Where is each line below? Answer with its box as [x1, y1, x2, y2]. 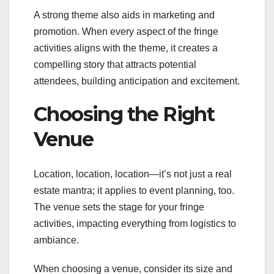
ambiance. [34, 234, 79, 245]
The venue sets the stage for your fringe [34, 201, 204, 212]
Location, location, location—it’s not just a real [34, 168, 232, 179]
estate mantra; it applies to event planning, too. [34, 185, 234, 196]
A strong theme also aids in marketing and [34, 10, 215, 21]
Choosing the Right [34, 102, 215, 127]
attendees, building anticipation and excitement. [34, 76, 240, 87]
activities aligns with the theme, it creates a [34, 43, 218, 54]
